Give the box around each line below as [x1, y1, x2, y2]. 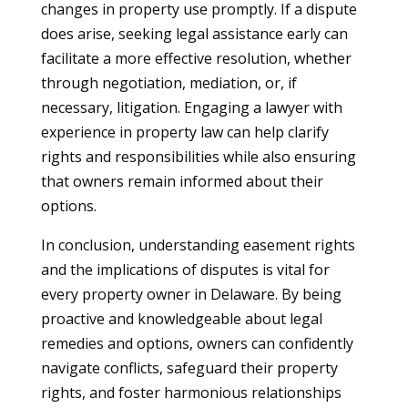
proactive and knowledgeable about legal [40, 309, 322, 329]
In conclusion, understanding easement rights [40, 235, 355, 255]
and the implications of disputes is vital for [40, 260, 330, 280]
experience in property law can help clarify [40, 122, 329, 142]
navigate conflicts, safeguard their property [40, 358, 338, 378]
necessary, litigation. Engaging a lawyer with [40, 97, 342, 117]
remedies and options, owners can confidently [40, 333, 353, 353]
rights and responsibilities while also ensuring [40, 147, 356, 167]
